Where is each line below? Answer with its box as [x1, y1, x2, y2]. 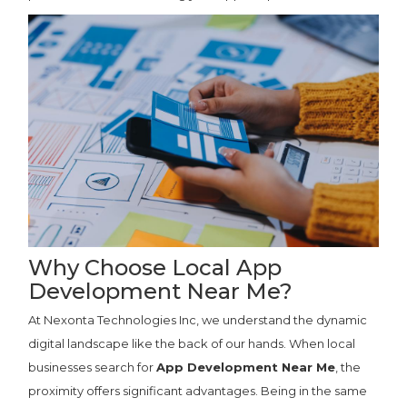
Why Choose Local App [28, 254, 283, 282]
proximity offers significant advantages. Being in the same [28, 383, 368, 399]
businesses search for [28, 360, 157, 375]
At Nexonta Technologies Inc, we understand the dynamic [28, 313, 368, 328]
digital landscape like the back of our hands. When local [28, 336, 356, 352]
